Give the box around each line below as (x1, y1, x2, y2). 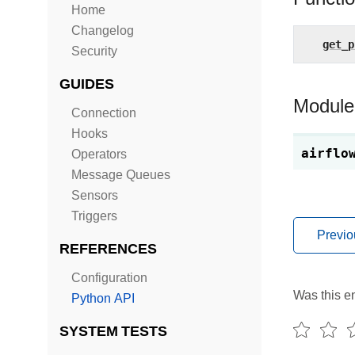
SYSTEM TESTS (59, 323, 167, 339)
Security (71, 44, 117, 59)
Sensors (71, 188, 118, 203)
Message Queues (71, 167, 170, 182)
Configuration (71, 270, 147, 285)
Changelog (71, 23, 134, 38)
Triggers (71, 208, 117, 223)
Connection (71, 105, 136, 120)
